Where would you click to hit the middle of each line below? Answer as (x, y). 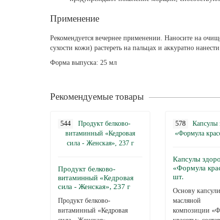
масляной (187, 201)
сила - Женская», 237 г (94, 187)
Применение (75, 18)
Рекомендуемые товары (97, 96)
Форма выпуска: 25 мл (83, 63)
